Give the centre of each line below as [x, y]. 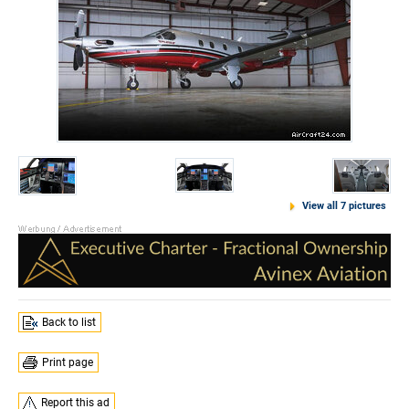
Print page [68, 363]
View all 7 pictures [344, 206]
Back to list [69, 323]
